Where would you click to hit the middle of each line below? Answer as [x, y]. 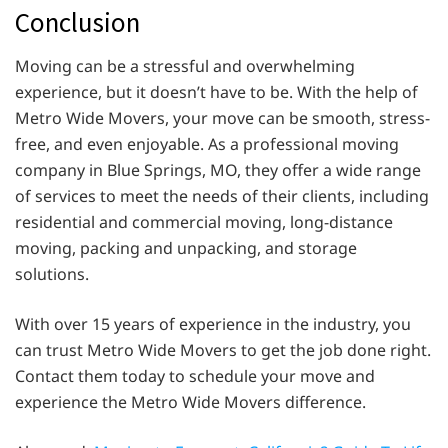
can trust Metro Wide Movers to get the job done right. [223, 350]
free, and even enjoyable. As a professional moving [207, 144]
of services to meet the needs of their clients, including [222, 196]
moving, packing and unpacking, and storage [186, 248]
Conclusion [77, 21]
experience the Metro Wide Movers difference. [190, 402]
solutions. [52, 274]
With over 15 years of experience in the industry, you [213, 324]
